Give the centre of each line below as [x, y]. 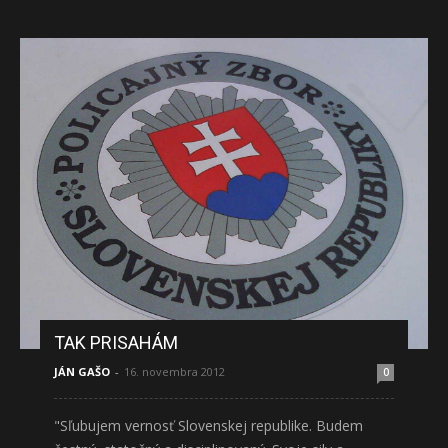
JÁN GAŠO [82, 371]
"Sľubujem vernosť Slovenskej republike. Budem [208, 425]
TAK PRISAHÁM [116, 342]
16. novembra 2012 [174, 371]
